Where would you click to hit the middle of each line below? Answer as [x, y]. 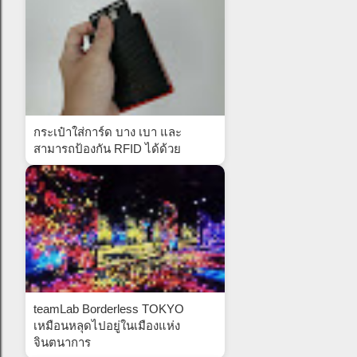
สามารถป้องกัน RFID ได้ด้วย [107, 148]
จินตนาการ [62, 342]
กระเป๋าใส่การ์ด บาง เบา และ [108, 131]
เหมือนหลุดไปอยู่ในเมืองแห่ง [107, 325]
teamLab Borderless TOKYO [109, 308]
